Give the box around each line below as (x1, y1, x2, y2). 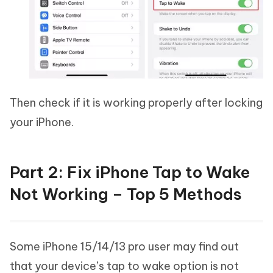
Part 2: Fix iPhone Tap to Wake (10, 162, 250, 183)
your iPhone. (10, 115, 74, 130)
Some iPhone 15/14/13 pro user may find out (10, 239, 239, 254)
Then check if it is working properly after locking (10, 96, 263, 110)
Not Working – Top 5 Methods (10, 184, 242, 205)
